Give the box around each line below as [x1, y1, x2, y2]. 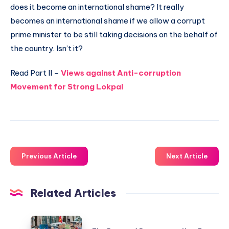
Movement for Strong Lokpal [10, 81, 123, 91]
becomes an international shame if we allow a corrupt [10, 15, 205, 26]
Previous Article [21, 152, 77, 161]
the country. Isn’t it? [10, 43, 83, 53]
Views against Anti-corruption [61, 67, 181, 78]
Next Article [166, 152, 208, 161]
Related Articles [31, 187, 116, 200]
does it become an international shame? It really [10, 2, 184, 12]
